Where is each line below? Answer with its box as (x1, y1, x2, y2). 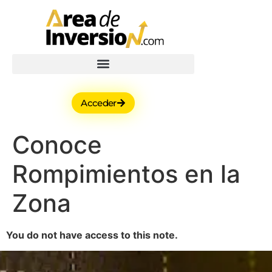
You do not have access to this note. (6, 228, 178, 241)
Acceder (81, 97, 117, 109)
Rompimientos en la (12, 158, 240, 189)
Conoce (12, 129, 102, 160)
